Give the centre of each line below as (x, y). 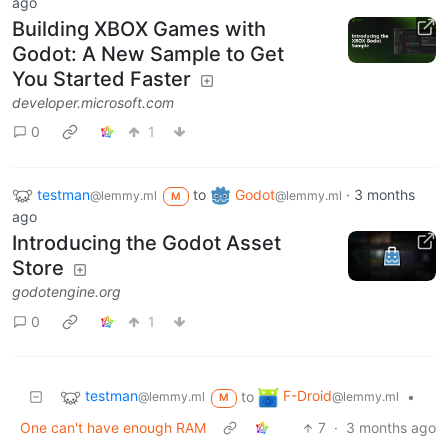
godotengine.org (66, 292)
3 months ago (391, 428)
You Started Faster (101, 78)
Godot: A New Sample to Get (148, 53)
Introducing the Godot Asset (146, 243)
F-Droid (307, 396)
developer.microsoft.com (93, 102)
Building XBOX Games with (139, 28)
